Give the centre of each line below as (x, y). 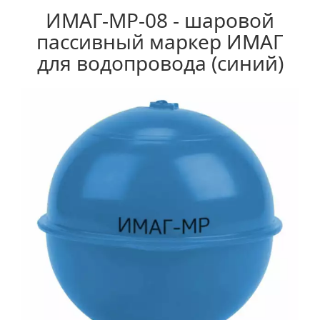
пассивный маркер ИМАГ (160, 42)
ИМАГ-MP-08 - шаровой (160, 20)
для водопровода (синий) (160, 63)
